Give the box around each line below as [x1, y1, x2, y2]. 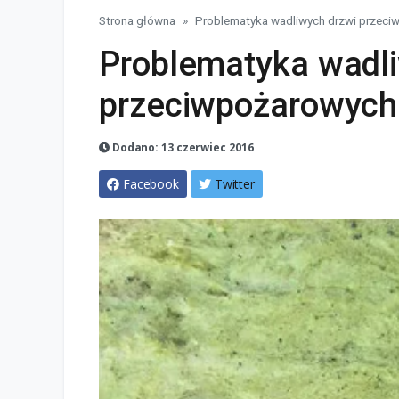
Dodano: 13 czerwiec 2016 [109, 140, 254, 156]
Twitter [214, 175, 256, 193]
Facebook [122, 175, 180, 193]
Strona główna [99, 13, 175, 28]
